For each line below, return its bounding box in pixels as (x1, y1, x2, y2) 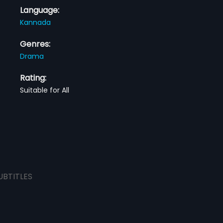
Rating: (20, 72, 47, 84)
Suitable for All (20, 85, 70, 95)
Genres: (20, 38, 51, 50)
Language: (20, 4, 60, 16)
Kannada (20, 17, 51, 27)
